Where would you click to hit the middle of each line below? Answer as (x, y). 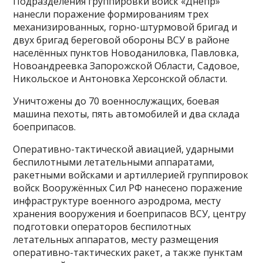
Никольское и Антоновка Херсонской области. (120, 79)
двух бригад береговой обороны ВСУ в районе (122, 40)
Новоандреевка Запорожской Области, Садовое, (127, 66)
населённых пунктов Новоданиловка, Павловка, (126, 53)
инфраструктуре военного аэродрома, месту (117, 201)
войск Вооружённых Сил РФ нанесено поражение (128, 188)
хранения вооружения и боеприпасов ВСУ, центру (130, 214)
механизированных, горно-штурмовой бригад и (125, 27)
